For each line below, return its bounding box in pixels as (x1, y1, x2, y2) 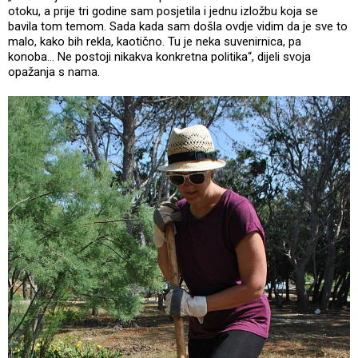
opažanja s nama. (8, 64, 103, 79)
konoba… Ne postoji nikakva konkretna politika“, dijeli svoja (8, 49, 311, 64)
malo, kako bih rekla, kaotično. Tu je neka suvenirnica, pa (8, 34, 301, 49)
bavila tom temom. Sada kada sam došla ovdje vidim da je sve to (8, 18, 348, 34)
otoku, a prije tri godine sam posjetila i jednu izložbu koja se (8, 3, 318, 18)
